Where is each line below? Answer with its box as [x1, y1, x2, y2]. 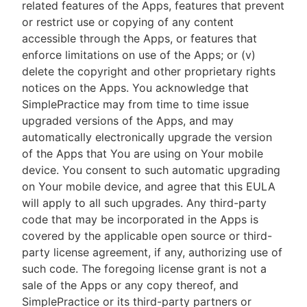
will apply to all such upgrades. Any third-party [22, 196, 267, 210]
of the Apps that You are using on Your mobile [22, 147, 263, 160]
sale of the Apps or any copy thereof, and [22, 278, 238, 292]
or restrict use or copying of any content [22, 15, 234, 29]
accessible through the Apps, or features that [22, 32, 257, 45]
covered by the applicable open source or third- [22, 229, 272, 243]
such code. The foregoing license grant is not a [22, 262, 267, 275]
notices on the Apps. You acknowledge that [22, 81, 249, 95]
